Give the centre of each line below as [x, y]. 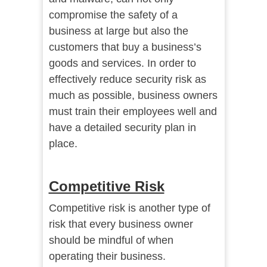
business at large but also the [118, 31]
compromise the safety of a [113, 15]
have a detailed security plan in [122, 128]
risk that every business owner [121, 224]
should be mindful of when [111, 240]
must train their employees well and [133, 112]
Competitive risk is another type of [129, 208]
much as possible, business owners [133, 96]
